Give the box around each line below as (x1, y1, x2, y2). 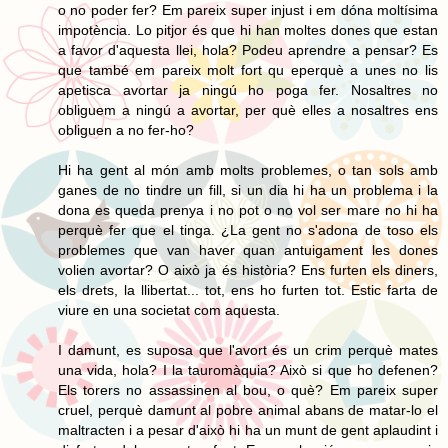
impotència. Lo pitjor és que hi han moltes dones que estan (58, 21, 438, 38)
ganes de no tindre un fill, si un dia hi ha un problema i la (58, 181, 438, 198)
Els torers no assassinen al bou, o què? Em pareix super (58, 381, 438, 398)
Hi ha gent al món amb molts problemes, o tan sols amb (58, 161, 438, 178)
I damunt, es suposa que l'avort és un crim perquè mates (58, 341, 438, 358)
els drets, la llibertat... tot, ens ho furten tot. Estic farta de (58, 281, 438, 298)
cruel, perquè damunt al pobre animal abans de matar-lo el (58, 401, 438, 418)
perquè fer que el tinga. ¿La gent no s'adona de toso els (58, 221, 438, 238)
